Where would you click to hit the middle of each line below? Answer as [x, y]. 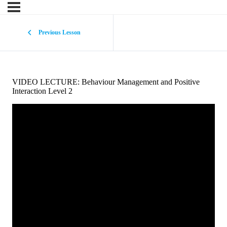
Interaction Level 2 [42, 91]
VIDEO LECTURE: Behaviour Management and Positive [106, 82]
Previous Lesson [59, 32]
